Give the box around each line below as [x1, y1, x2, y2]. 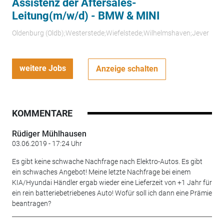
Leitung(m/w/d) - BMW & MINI [11, 9, 159, 22]
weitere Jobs [19, 63, 66, 73]
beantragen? [11, 199, 51, 208]
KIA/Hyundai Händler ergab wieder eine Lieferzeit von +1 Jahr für [11, 178, 212, 187]
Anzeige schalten [96, 64, 158, 74]
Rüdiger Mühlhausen [11, 129, 86, 139]
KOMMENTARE [11, 108, 72, 119]
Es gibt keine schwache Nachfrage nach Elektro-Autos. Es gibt [11, 157, 202, 166]
